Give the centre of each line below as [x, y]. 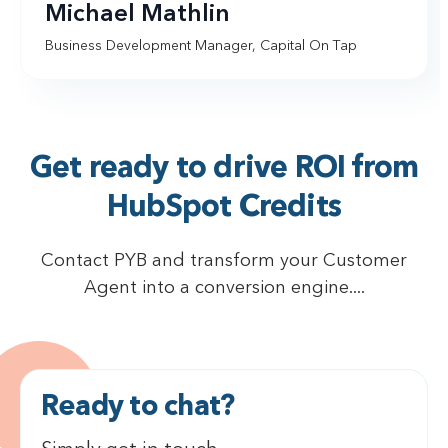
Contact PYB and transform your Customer [224, 260]
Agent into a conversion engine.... [224, 287]
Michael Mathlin [137, 14]
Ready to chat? [138, 407]
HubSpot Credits [224, 207]
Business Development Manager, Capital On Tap [201, 45]
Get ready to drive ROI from [224, 168]
